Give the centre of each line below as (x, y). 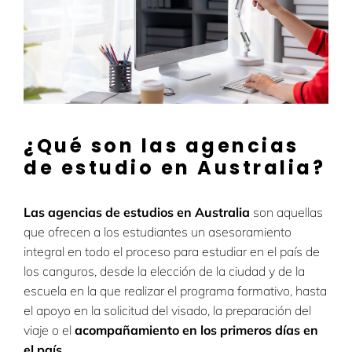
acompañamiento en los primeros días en (195, 330)
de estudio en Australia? (174, 168)
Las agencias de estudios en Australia (137, 213)
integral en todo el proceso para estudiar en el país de (172, 252)
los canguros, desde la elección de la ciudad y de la (164, 271)
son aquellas (286, 213)
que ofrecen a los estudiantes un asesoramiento (158, 232)
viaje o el (48, 330)
